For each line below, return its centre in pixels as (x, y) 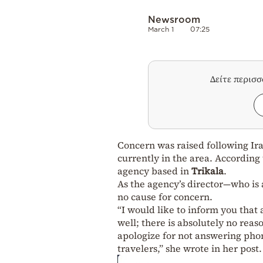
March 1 (161, 29)
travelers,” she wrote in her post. (190, 248)
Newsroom (174, 19)
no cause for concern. (165, 196)
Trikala (208, 171)
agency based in (154, 171)
